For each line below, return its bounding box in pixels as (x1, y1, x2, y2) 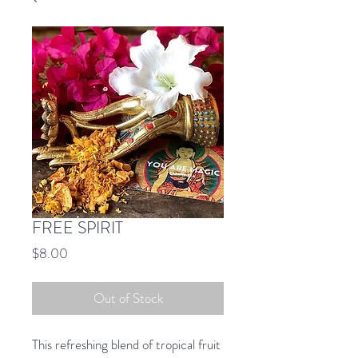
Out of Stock (93, 288, 163, 308)
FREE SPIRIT (32, 216, 123, 241)
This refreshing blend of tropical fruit (32, 335, 221, 355)
